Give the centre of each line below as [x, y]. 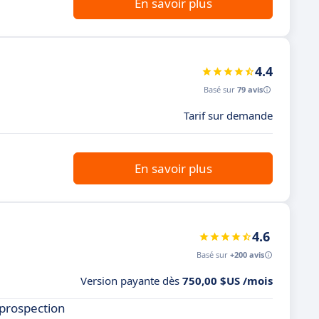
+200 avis [247, 255]
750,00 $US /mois [228, 281]
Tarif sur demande [228, 115]
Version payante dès [131, 281]
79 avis [250, 89]
